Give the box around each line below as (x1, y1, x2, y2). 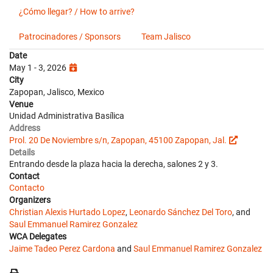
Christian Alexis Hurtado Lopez (9, 207, 126, 217)
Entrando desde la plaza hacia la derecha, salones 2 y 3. (9, 159, 218, 169)
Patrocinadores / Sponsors (19, 32, 121, 41)
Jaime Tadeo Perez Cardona (9, 244, 115, 253)
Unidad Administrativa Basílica (9, 111, 124, 121)
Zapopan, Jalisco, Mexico (9, 87, 104, 97)
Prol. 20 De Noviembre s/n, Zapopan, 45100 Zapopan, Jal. (9, 135, 227, 145)
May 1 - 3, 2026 (9, 63, 68, 73)
